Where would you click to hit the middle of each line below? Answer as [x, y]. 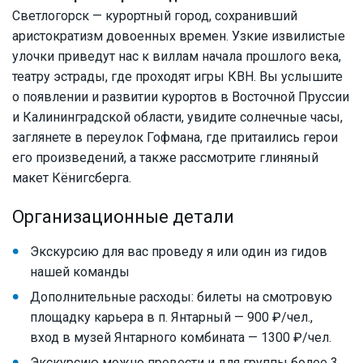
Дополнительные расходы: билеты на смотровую [181, 297]
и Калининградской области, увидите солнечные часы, [177, 117]
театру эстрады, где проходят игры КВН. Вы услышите [177, 77]
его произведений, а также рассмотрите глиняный [165, 158]
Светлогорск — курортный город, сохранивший [155, 16]
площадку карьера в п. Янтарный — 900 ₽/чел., [171, 318]
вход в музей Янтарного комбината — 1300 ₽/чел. [181, 338]
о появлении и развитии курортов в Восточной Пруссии [181, 97]
